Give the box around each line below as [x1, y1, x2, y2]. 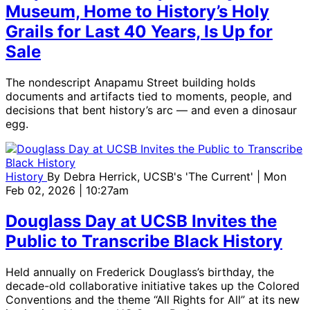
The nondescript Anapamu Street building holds [6, 75, 255, 90]
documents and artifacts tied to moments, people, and [6, 89, 292, 104]
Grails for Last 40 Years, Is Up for [6, 21, 273, 42]
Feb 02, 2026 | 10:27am [6, 183, 129, 198]
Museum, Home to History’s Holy [6, 1, 269, 22]
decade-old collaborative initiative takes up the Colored [6, 278, 300, 293]
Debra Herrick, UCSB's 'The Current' [64, 170, 257, 184]
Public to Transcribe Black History [6, 230, 282, 251]
